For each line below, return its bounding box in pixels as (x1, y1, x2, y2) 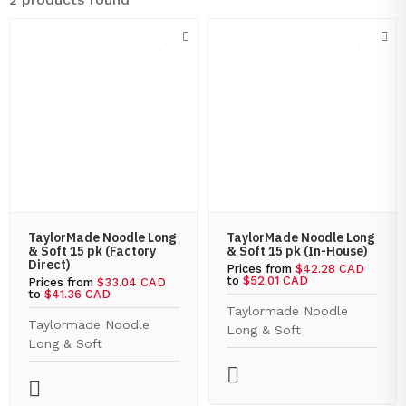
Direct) (28, 256, 71, 273)
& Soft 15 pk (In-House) (227, 243, 368, 259)
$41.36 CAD (44, 287, 111, 301)
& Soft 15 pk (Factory (28, 243, 156, 259)
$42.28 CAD (295, 262, 364, 275)
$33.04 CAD (97, 275, 166, 289)
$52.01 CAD (243, 274, 308, 287)
